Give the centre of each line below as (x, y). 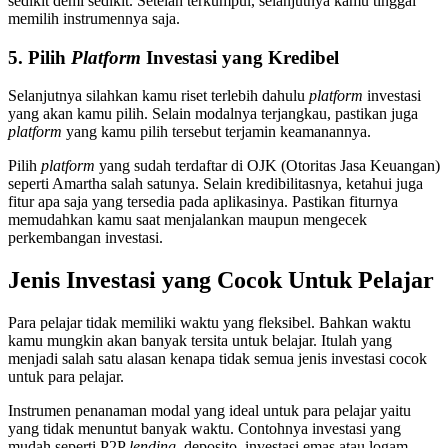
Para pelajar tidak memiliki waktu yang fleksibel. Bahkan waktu (209, 323)
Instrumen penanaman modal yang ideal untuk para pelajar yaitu (209, 411)
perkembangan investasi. (85, 238)
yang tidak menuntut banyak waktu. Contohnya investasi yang (204, 429)
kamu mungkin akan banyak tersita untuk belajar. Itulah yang (200, 341)
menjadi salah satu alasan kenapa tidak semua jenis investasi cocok (217, 359)
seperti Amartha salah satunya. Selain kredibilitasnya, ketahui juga (215, 184)
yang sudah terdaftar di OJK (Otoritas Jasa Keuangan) (269, 166)
